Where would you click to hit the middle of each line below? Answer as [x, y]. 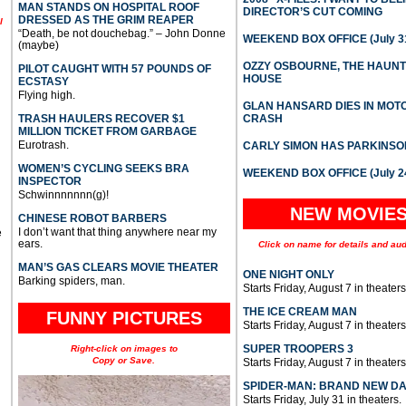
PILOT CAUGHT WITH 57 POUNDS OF [114, 69]
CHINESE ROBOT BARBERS [92, 219]
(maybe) [38, 46]
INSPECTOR [49, 182]
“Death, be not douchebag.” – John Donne [121, 34]
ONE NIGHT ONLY [288, 275]
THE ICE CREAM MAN [300, 312]
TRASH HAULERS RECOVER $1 [101, 119]
